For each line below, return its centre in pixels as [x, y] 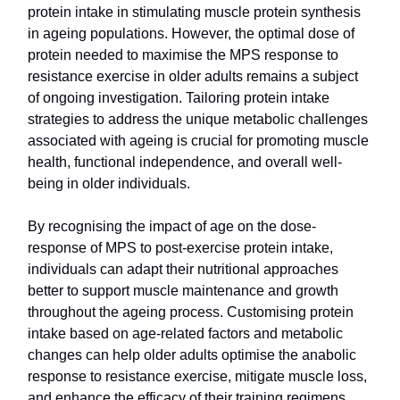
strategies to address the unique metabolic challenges [198, 120]
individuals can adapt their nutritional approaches [183, 270]
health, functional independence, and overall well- [185, 162]
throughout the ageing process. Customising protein [191, 312]
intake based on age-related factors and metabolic [185, 334]
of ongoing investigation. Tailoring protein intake [179, 98]
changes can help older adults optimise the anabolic [192, 355]
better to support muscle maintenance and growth [183, 291]
